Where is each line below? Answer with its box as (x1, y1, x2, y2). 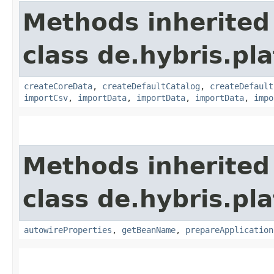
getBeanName (122, 224, 176, 235)
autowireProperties (24, 224, 112, 235)
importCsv (24, 92, 68, 103)
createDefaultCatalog (102, 81, 200, 91)
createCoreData (24, 81, 92, 91)
